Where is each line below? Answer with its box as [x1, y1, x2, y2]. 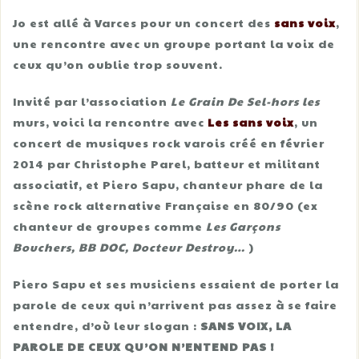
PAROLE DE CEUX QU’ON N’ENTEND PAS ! [13, 337, 274, 354]
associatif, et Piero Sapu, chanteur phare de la [13, 175, 323, 192]
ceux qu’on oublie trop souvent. [13, 55, 223, 72]
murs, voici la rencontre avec [13, 113, 208, 130]
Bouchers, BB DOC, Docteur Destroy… [13, 238, 245, 255]
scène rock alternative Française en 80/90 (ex [13, 196, 318, 213]
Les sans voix [208, 113, 294, 130]
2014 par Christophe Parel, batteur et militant [13, 155, 321, 171]
